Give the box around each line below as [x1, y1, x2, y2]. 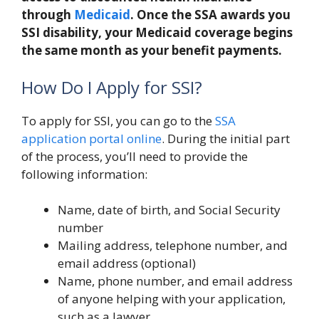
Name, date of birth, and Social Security [58, 202, 281, 218]
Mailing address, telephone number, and [58, 237, 288, 253]
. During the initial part [162, 130, 290, 147]
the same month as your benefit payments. [21, 42, 282, 58]
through [21, 6, 71, 23]
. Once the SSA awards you [130, 6, 291, 23]
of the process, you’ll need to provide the [21, 147, 248, 164]
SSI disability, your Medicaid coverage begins [21, 24, 293, 41]
